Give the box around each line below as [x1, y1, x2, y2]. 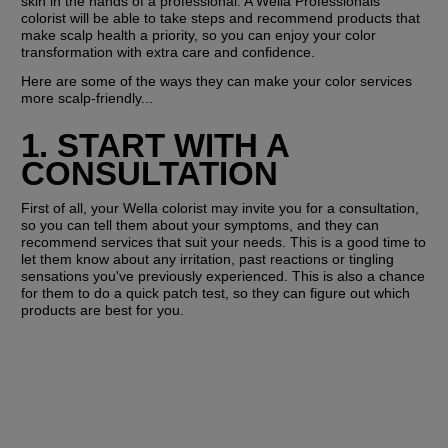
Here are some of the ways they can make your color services [21, 73, 413, 90]
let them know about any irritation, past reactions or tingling [21, 250, 395, 267]
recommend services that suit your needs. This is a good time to [21, 233, 427, 250]
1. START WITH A [21, 126, 290, 164]
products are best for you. [21, 301, 185, 318]
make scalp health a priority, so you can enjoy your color [21, 27, 377, 44]
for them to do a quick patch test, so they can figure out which [21, 284, 411, 301]
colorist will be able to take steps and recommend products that [21, 10, 421, 27]
